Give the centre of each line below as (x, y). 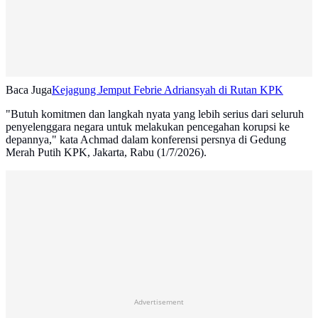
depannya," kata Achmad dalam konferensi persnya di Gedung (146, 140)
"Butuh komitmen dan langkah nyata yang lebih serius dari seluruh (155, 114)
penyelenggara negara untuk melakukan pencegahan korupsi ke (148, 127)
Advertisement (159, 302)
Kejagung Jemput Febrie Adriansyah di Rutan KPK (168, 90)
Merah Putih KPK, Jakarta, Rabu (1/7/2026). (106, 153)
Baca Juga (29, 90)
